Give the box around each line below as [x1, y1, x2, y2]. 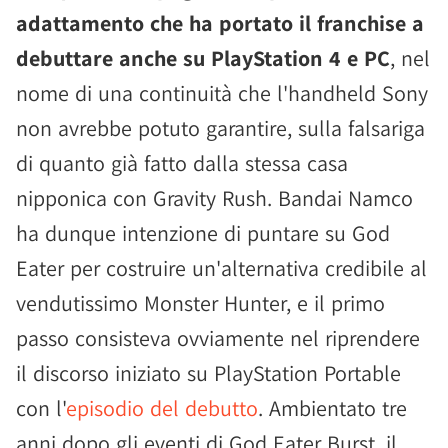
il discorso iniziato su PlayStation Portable [16, 359, 401, 387]
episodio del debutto [66, 394, 258, 422]
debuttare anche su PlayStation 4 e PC [16, 44, 390, 72]
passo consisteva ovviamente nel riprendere [16, 324, 420, 352]
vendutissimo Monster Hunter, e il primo [16, 289, 385, 317]
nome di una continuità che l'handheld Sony [16, 79, 428, 107]
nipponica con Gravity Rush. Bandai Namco [16, 184, 413, 212]
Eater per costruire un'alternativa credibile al [16, 254, 427, 282]
